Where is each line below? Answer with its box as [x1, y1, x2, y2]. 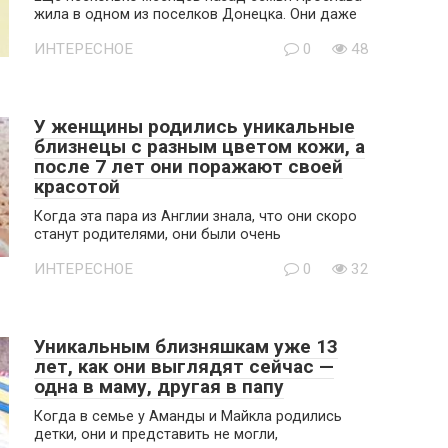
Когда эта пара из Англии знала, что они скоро [34, 208, 357, 225]
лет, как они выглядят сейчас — [34, 355, 334, 378]
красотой [34, 175, 120, 198]
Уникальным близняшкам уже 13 [34, 335, 338, 358]
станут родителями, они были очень [34, 226, 281, 243]
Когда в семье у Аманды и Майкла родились [34, 408, 342, 425]
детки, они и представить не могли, [34, 426, 278, 443]
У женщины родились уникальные [34, 115, 355, 138]
